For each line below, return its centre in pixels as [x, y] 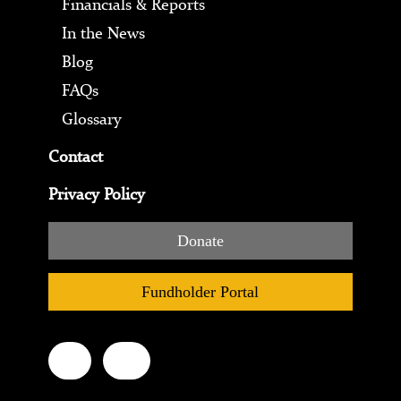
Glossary [91, 118]
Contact [75, 156]
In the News [103, 32]
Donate [200, 240]
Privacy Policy [96, 193]
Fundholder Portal [200, 291]
